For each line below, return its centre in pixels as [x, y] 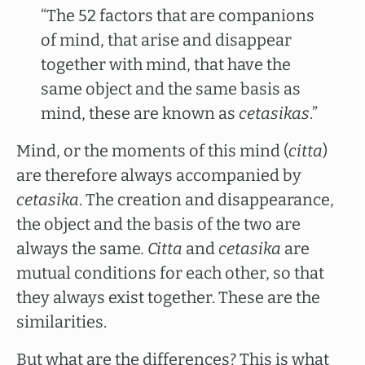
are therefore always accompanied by [159, 175]
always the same [79, 248]
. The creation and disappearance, [207, 200]
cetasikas [274, 113]
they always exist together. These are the [168, 297]
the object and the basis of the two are [158, 224]
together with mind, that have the [166, 64]
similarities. [62, 322]
